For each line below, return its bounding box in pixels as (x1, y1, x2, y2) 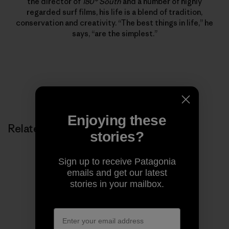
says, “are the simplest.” (72, 28, 157, 38)
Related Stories (8, 121, 83, 135)
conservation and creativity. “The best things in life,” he (16, 17, 213, 28)
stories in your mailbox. (70, 179, 164, 189)
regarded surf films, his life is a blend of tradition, (27, 7, 202, 17)
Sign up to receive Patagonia (58, 156, 176, 167)
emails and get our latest (66, 168, 167, 178)
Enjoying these (67, 112, 167, 128)
